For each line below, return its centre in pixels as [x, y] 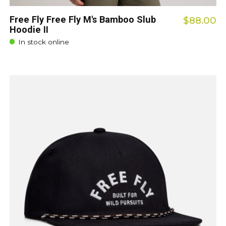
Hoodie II [29, 29]
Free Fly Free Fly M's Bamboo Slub [82, 19]
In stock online [43, 42]
